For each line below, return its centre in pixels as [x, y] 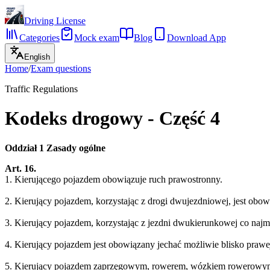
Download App [196, 38]
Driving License [55, 21]
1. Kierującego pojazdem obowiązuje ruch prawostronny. [114, 179]
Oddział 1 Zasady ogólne [55, 148]
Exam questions [61, 68]
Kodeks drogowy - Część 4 [112, 118]
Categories [39, 38]
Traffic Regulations [41, 89]
